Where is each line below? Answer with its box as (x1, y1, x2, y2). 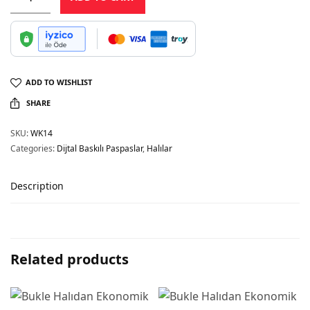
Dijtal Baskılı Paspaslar (57, 143, 143, 155)
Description (10, 179, 64, 193)
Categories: (10, 143, 57, 155)
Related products (10, 250, 129, 269)
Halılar (147, 143, 172, 155)
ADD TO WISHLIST (26, 77, 92, 88)
